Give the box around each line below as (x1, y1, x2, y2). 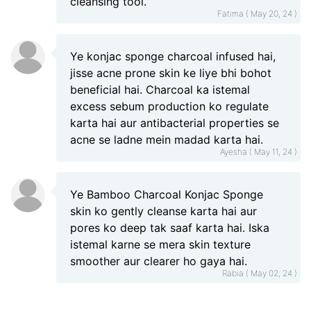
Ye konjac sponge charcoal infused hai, (70, 49, 276, 63)
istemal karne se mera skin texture (70, 237, 251, 251)
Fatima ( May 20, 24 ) (217, 8, 297, 19)
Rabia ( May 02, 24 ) (222, 268, 297, 278)
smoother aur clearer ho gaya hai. (70, 254, 247, 268)
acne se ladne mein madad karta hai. (70, 133, 263, 146)
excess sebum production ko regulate (70, 99, 269, 113)
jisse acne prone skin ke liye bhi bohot (70, 66, 271, 80)
